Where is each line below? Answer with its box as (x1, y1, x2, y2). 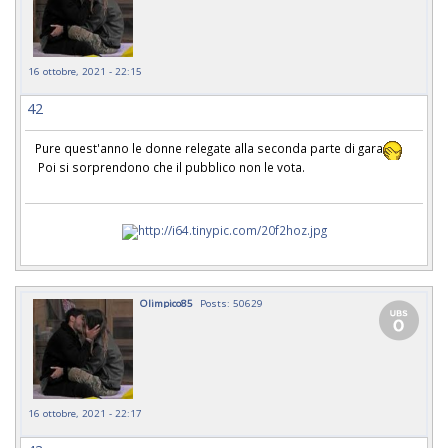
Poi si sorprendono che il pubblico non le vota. (35, 158, 305, 175)
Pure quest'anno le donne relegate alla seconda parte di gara (35, 140, 383, 157)
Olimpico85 (140, 295, 193, 310)
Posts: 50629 (200, 295, 263, 310)
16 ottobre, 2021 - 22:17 (28, 405, 142, 420)
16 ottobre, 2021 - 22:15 (28, 63, 142, 78)
